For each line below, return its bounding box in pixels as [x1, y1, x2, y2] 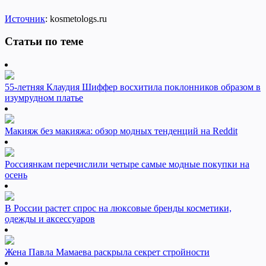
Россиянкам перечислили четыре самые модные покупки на [5, 159, 249, 170]
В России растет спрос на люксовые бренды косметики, [5, 203, 232, 214]
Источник [5, 13, 45, 24]
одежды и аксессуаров [5, 214, 95, 224]
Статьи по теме [5, 35, 83, 48]
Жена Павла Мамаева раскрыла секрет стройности [5, 247, 210, 258]
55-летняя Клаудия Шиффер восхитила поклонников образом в [5, 82, 261, 93]
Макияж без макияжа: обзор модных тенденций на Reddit [5, 126, 237, 137]
